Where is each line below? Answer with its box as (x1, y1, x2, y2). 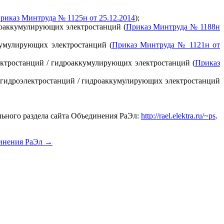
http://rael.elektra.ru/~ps (141, 111, 215, 120)
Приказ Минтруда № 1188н (125, 22, 220, 31)
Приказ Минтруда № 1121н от (111, 40, 220, 49)
